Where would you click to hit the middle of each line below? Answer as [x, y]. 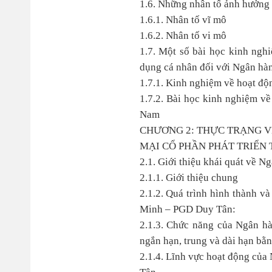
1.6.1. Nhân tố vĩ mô [183, 20]
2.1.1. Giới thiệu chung [189, 178]
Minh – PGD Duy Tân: [189, 209]
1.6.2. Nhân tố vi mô [183, 36]
